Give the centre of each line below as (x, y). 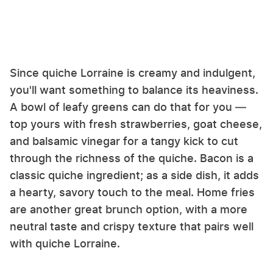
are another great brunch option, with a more (129, 210)
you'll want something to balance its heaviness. (134, 90)
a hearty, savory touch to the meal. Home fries (132, 193)
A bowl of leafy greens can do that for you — (128, 107)
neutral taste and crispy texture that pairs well (132, 227)
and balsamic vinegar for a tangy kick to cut (124, 141)
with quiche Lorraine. (66, 244)
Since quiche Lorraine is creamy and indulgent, (133, 73)
